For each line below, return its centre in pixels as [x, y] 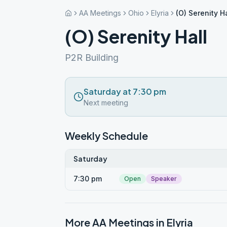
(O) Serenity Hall [136, 36]
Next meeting [106, 103]
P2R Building [92, 58]
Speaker [164, 179]
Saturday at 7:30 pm [125, 91]
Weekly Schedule [106, 136]
